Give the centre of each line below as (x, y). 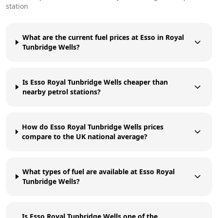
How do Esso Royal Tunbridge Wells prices (92, 127)
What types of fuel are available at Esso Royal (99, 171)
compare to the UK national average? (84, 136)
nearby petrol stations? (61, 91)
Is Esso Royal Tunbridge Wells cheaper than (95, 82)
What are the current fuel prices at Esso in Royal (103, 37)
